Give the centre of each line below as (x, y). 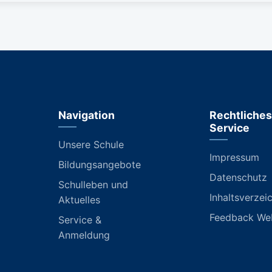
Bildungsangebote (100, 164)
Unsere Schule (91, 144)
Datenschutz (238, 177)
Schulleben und (93, 184)
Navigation (87, 115)
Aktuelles (79, 199)
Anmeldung (84, 235)
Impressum (234, 157)
